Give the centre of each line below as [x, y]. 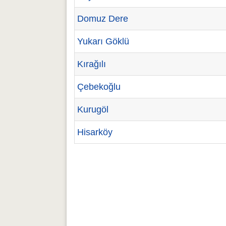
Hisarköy [95, 132]
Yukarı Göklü [103, 41]
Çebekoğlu [99, 87]
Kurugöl [93, 109]
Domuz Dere [103, 19]
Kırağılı [92, 64]
